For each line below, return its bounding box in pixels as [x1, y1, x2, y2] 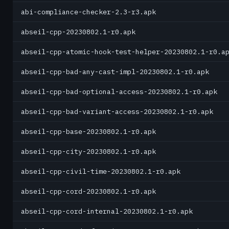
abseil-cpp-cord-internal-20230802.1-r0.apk [21, 207, 193, 216]
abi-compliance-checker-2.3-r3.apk [21, 7, 156, 16]
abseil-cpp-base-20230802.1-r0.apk [21, 127, 156, 136]
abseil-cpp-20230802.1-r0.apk [21, 27, 135, 36]
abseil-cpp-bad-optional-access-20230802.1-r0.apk [21, 87, 217, 96]
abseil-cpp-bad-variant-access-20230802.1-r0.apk [21, 107, 213, 116]
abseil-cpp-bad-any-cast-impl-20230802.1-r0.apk [21, 67, 209, 76]
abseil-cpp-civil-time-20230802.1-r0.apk [21, 167, 180, 176]
